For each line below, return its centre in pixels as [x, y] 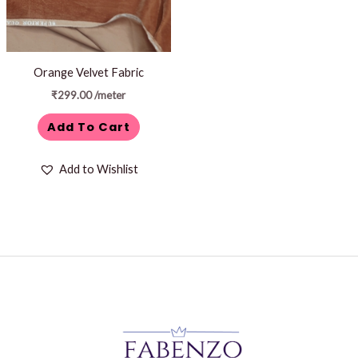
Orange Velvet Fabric [88, 72]
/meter [110, 95]
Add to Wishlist [98, 169]
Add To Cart [88, 127]
